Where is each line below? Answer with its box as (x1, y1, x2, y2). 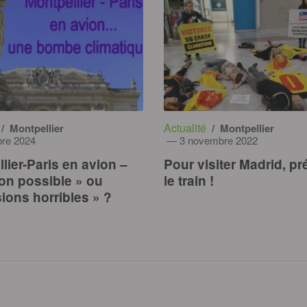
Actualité (164, 120, 206, 136)
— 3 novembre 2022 (164, 133, 258, 148)
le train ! (164, 171, 214, 191)
